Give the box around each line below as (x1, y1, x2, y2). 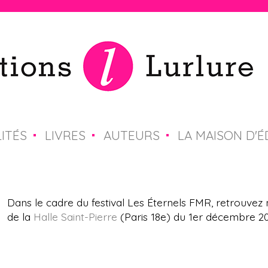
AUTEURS (103, 127, 160, 143)
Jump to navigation (87, 14, 181, 27)
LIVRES (44, 127, 86, 143)
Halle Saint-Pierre (33, 210, 117, 224)
